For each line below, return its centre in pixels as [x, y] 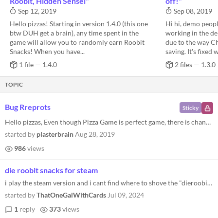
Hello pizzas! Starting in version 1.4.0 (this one [79, 24]
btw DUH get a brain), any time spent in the [74, 33]
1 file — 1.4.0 [37, 64]
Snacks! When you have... [47, 51]
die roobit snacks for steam [51, 170]
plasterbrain [55, 134]
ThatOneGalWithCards [71, 195]
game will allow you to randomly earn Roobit [77, 42]
